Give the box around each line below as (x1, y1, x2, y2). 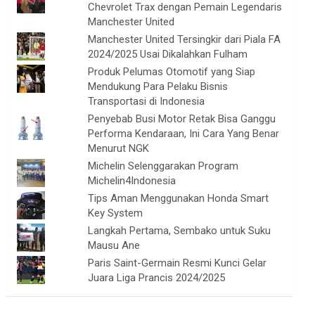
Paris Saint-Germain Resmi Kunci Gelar (87, 257, 266, 269)
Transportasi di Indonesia (87, 95, 205, 108)
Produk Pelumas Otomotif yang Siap (87, 65, 255, 78)
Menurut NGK (87, 142, 149, 155)
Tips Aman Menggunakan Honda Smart (87, 192, 269, 205)
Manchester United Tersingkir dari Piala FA (87, 33, 281, 46)
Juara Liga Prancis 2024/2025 (87, 271, 225, 284)
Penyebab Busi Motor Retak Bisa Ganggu (87, 112, 276, 125)
